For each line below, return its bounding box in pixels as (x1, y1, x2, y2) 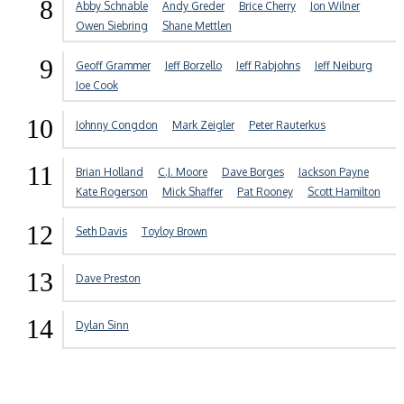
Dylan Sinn (75, 318, 129, 333)
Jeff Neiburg (314, 59, 372, 73)
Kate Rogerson (75, 185, 148, 199)
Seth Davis (75, 225, 127, 239)
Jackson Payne (298, 165, 369, 179)
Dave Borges (221, 165, 284, 179)
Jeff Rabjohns (235, 59, 300, 73)
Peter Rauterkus (248, 118, 326, 133)
